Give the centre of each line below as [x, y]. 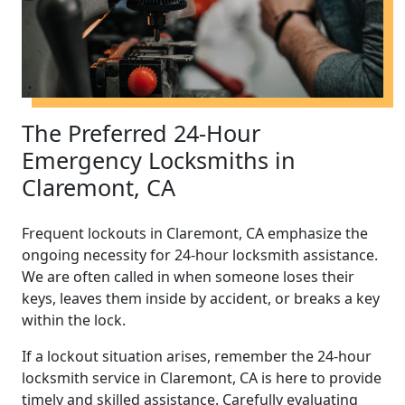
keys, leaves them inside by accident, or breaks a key [201, 298]
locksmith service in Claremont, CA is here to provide [202, 377]
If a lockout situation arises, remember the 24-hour [197, 356]
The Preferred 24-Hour [141, 132]
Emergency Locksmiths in [159, 160]
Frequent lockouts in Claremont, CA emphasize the [195, 233]
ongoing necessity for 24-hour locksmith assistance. [200, 254]
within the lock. [74, 320]
